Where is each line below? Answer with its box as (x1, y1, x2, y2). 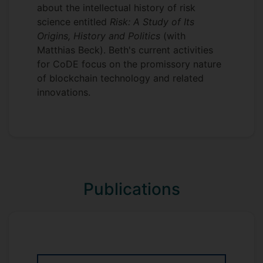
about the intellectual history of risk (37, 2, 195, 14)
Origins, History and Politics (37, 30, 160, 42)
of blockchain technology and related (37, 72, 204, 84)
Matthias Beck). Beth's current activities (37, 44, 213, 56)
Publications (83, 179, 180, 199)
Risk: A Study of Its (110, 16, 194, 28)
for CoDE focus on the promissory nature (37, 58, 221, 70)
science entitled (37, 16, 110, 28)
